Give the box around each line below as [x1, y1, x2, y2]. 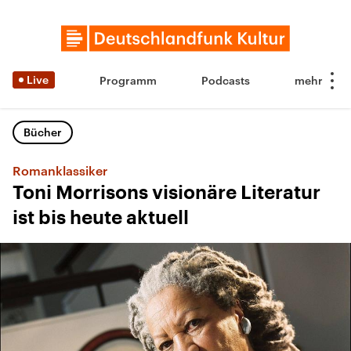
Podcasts [201, 74, 250, 87]
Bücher [24, 125, 62, 139]
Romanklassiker [13, 163, 107, 178]
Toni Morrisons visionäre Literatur [13, 183, 320, 202]
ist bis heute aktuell [13, 208, 189, 227]
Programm [100, 74, 157, 87]
